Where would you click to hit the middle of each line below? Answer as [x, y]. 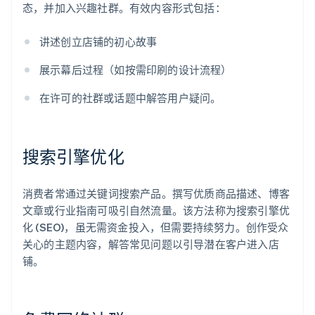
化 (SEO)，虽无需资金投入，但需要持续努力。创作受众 [156, 227]
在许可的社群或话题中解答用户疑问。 [130, 98]
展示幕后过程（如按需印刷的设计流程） [136, 70]
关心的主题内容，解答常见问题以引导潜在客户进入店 [151, 244]
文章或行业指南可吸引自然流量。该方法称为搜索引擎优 [156, 211]
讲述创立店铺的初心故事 [98, 42]
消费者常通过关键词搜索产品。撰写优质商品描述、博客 [156, 194]
